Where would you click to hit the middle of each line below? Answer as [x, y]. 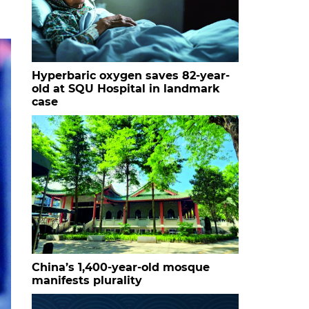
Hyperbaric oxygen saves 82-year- [131, 75]
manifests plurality [87, 280]
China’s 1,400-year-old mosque [121, 267]
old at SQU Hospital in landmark [126, 88]
